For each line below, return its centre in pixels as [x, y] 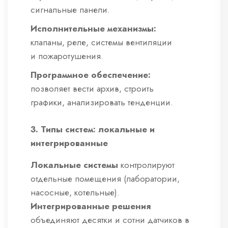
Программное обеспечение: [91, 75]
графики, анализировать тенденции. [102, 103]
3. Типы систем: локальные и [93, 130]
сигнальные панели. [70, 10]
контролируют [146, 165]
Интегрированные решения [91, 206]
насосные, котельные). [75, 193]
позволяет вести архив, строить [92, 89]
